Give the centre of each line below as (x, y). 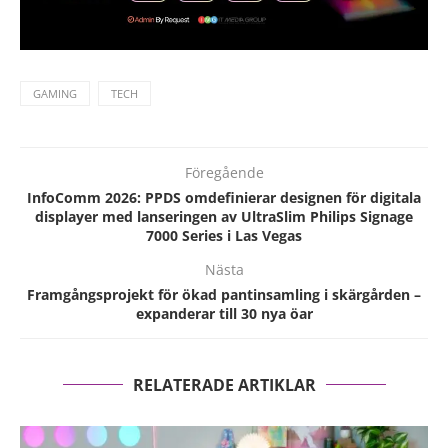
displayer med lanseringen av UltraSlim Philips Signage (224, 216)
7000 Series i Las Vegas (224, 235)
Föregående (224, 172)
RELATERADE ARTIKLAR (224, 384)
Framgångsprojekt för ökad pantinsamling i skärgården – (224, 294)
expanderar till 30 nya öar (224, 313)
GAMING (55, 93)
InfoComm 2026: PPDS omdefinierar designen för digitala (224, 197)
